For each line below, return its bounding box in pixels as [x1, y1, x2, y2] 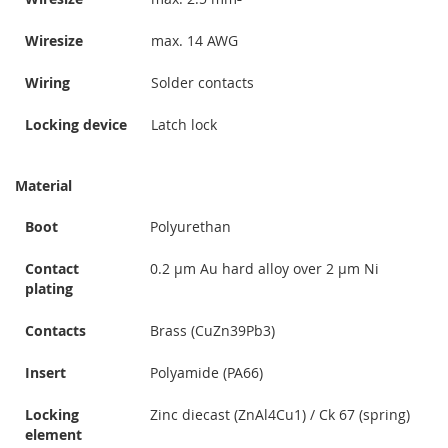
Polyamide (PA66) [150, 363, 263, 383]
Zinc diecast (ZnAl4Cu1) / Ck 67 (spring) [150, 405, 410, 425]
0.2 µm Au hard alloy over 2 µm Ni [150, 259, 379, 279]
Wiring [25, 73, 70, 93]
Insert [25, 363, 66, 383]
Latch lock [151, 115, 217, 135]
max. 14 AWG [151, 31, 238, 51]
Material [15, 176, 72, 196]
